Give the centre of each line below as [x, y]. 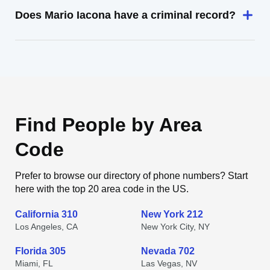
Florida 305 [40, 251]
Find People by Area [108, 125]
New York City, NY [175, 227]
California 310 [46, 214]
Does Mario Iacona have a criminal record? [125, 15]
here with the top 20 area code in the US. [102, 189]
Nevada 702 [168, 251]
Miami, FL [34, 263]
